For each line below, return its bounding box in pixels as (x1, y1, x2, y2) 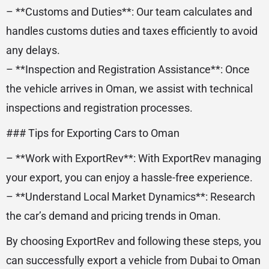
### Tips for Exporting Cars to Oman (6, 127, 180, 139)
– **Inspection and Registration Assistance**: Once (6, 63, 250, 76)
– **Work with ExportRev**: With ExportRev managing (6, 152, 261, 165)
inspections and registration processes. (6, 101, 193, 114)
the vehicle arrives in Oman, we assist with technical (6, 82, 253, 95)
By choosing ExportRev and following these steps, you (6, 235, 261, 247)
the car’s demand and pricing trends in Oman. (6, 210, 221, 222)
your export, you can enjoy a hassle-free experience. (6, 171, 253, 184)
